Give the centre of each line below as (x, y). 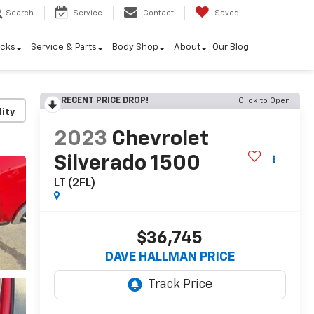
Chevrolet (160, 140)
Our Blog (231, 48)
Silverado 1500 (127, 164)
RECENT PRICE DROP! (104, 101)
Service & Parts (64, 48)
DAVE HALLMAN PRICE (170, 258)
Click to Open (264, 101)
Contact (158, 13)
